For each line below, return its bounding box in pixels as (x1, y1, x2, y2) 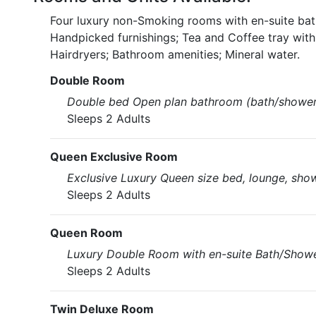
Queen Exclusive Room (50, 150, 178, 164)
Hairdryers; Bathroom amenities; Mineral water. (50, 47, 300, 61)
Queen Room (50, 226, 123, 240)
